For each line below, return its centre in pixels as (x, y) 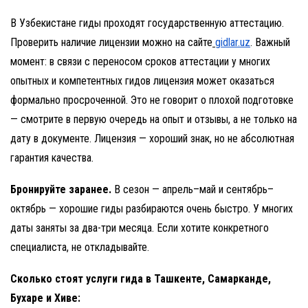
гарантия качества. (52, 158)
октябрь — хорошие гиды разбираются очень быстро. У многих (152, 209)
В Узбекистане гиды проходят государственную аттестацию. (147, 23)
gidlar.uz (233, 42)
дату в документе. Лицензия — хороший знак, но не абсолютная (152, 139)
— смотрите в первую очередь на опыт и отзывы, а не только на (154, 119)
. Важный (270, 42)
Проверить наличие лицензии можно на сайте (111, 42)
